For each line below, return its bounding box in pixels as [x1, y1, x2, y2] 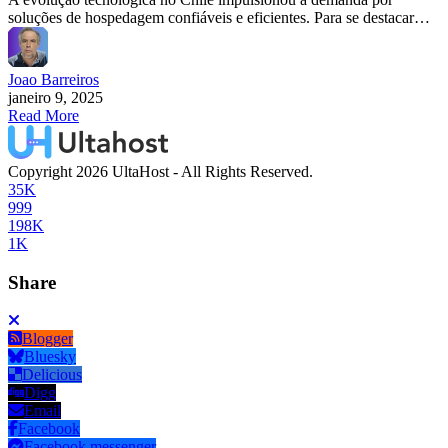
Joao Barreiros [8, 70, 99, 88]
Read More [8, 106, 79, 124]
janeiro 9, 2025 [8, 88, 103, 106]
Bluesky [24, 348, 76, 366]
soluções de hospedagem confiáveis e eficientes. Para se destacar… [8, 8, 430, 26]
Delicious [22, 366, 82, 384]
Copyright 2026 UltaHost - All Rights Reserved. [8, 162, 313, 180]
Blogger [22, 330, 73, 348]
